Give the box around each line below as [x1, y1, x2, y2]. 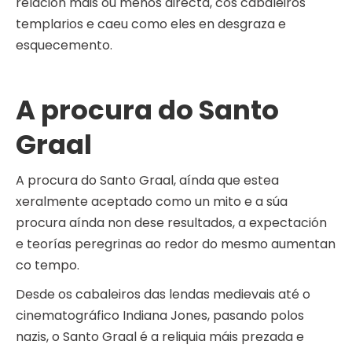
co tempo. [16, 256, 79, 275]
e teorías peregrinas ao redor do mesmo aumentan [16, 235, 335, 254]
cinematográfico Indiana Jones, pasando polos [16, 306, 304, 325]
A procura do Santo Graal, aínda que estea [16, 171, 279, 190]
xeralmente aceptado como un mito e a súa [16, 192, 288, 211]
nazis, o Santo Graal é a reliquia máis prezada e [16, 328, 304, 346]
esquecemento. [16, 36, 112, 55]
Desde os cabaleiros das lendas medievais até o [16, 285, 310, 304]
